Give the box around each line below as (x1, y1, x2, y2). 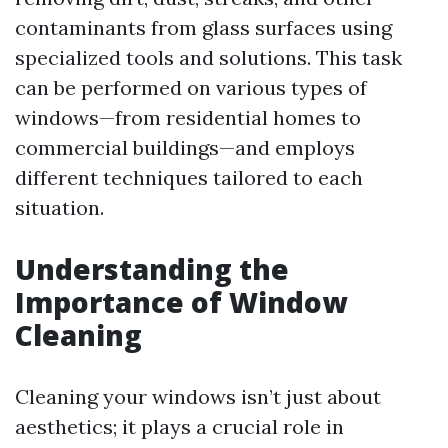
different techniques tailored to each (15, 165, 363, 190)
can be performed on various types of (15, 75, 367, 100)
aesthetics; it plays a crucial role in (15, 414, 344, 439)
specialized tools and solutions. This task (15, 45, 402, 70)
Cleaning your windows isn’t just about (15, 384, 381, 409)
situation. (15, 195, 104, 220)
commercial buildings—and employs (15, 135, 355, 160)
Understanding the (15, 250, 289, 288)
